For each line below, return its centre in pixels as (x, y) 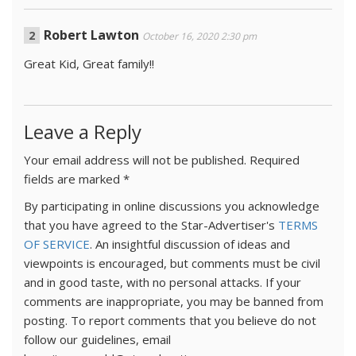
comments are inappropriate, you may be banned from (174, 301)
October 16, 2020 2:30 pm (199, 36)
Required (275, 160)
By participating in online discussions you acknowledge (172, 206)
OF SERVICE (57, 244)
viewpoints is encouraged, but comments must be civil (172, 263)
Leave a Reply (83, 132)
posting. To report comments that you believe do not (170, 320)
